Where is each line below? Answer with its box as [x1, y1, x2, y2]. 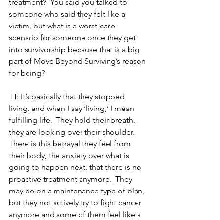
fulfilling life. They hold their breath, [9, 115, 137, 125]
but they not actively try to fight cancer [9, 197, 143, 207]
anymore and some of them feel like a [9, 209, 143, 219]
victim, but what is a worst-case [9, 21, 117, 30]
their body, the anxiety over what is [9, 150, 131, 160]
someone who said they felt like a [9, 9, 127, 19]
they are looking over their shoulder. [9, 127, 138, 137]
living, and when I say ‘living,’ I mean [9, 103, 136, 113]
